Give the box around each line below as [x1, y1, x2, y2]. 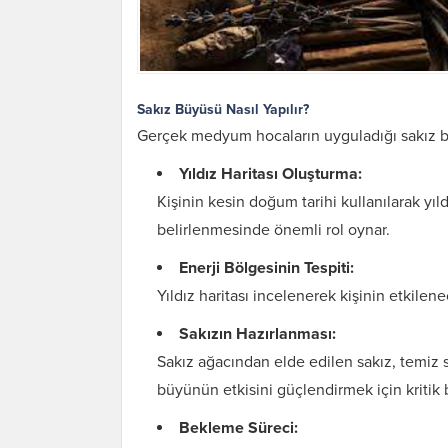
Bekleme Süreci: [179, 418, 298, 438]
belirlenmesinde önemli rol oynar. [157, 220, 390, 240]
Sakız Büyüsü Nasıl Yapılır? [137, 101, 309, 118]
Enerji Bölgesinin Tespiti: [179, 258, 354, 278]
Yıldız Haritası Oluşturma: [179, 164, 362, 184]
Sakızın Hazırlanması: [179, 324, 336, 344]
